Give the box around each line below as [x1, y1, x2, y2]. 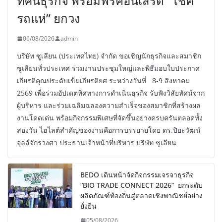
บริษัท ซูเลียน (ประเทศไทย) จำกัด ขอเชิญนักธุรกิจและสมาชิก [17, 51, 201, 61]
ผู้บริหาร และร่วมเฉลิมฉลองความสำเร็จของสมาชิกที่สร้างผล [17, 101, 201, 111]
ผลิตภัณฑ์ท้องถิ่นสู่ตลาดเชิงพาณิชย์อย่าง [80, 191, 203, 201]
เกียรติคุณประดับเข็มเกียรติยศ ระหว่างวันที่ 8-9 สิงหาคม [17, 76, 190, 86]
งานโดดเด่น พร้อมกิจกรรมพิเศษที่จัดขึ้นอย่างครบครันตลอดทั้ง [17, 113, 203, 123]
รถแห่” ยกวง [17, 10, 80, 27]
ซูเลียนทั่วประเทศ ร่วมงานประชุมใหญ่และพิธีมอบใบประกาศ [17, 63, 200, 73]
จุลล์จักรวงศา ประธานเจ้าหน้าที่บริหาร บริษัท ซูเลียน [17, 138, 176, 148]
